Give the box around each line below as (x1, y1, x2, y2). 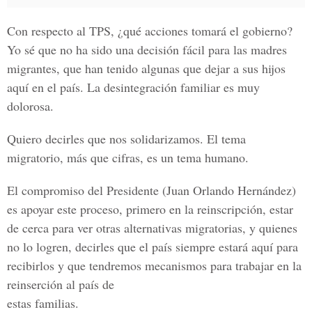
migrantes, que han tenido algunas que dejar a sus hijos (7, 60, 286, 77)
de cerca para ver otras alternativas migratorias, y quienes (7, 219, 297, 236)
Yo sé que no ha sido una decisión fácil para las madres (7, 41, 287, 58)
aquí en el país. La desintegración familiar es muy (7, 79, 260, 95)
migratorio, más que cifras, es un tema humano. (7, 149, 249, 166)
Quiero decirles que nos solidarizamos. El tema (7, 130, 246, 147)
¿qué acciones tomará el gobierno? (114, 22, 292, 39)
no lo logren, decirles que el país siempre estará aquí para (7, 238, 298, 255)
